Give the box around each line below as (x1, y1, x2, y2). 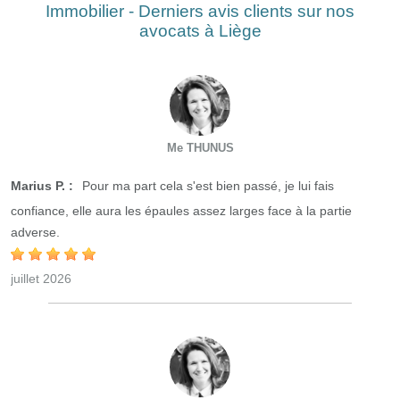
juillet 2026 (11, 271, 71, 286)
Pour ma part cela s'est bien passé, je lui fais (79, 179, 334, 193)
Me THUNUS (166, 141, 234, 154)
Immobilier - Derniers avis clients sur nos (46, 2, 354, 21)
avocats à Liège (138, 21, 262, 40)
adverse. (11, 225, 60, 239)
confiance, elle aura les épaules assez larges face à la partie (11, 204, 352, 218)
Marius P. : (11, 179, 73, 193)
